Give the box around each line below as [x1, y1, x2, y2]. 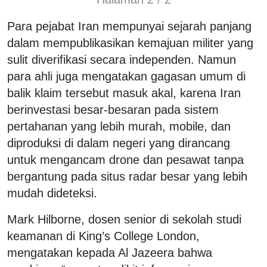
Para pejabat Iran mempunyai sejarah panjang [7, 19, 252, 33]
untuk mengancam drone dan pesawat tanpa [7, 153, 244, 166]
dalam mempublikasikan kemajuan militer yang [7, 36, 253, 49]
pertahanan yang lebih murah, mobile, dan [7, 119, 231, 133]
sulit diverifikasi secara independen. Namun [7, 52, 236, 66]
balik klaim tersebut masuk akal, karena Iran [7, 86, 241, 100]
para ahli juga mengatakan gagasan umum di [7, 69, 246, 83]
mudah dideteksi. [7, 186, 101, 200]
